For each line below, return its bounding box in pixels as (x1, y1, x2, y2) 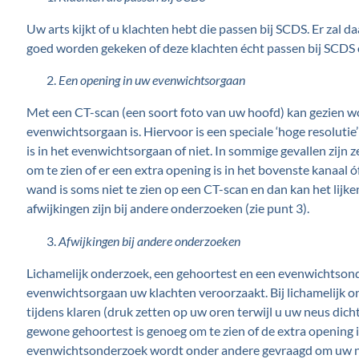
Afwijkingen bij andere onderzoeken (58, 232, 240, 248)
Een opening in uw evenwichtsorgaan (58, 72, 245, 88)
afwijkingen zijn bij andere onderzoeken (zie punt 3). (26, 200, 309, 216)
